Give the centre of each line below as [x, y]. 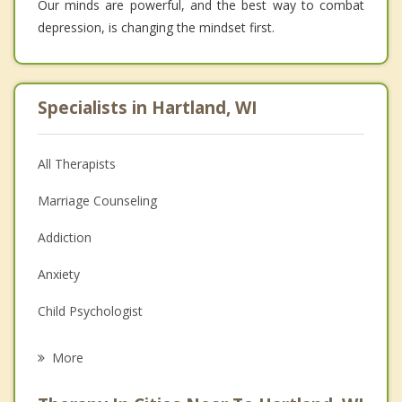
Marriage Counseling [97, 201]
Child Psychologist [90, 311]
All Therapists [77, 164]
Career [57, 385]
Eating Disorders [86, 348]
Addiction [65, 238]
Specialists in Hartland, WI [148, 108]
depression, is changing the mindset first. [156, 28]
